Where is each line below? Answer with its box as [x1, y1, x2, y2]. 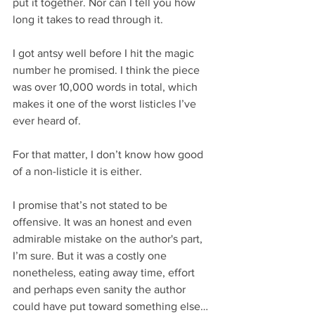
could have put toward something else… [13, 300, 208, 312]
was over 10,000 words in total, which [13, 80, 200, 93]
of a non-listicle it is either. [13, 165, 142, 177]
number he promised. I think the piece [13, 63, 202, 76]
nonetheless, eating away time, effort [13, 266, 198, 278]
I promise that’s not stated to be [13, 198, 170, 211]
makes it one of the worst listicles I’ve [13, 97, 199, 110]
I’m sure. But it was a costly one [13, 249, 169, 262]
